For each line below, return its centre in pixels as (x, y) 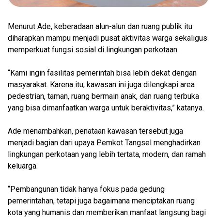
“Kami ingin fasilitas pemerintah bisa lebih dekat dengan (102, 73)
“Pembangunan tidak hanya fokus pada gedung (86, 189)
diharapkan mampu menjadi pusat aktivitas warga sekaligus (108, 38)
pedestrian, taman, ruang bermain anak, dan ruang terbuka (103, 96)
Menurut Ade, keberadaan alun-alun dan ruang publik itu (100, 26)
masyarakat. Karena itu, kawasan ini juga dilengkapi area (101, 84)
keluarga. (23, 166)
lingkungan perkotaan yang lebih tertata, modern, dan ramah (107, 154)
